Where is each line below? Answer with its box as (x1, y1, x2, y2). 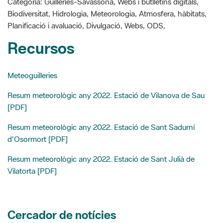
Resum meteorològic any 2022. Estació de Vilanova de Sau (7, 54, 205, 64)
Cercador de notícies (7, 171, 116, 186)
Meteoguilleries (7, 34, 57, 44)
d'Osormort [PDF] (7, 98, 68, 108)
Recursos (7, 1, 74, 22)
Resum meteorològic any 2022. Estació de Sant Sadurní (7, 86, 195, 96)
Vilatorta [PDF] (7, 129, 57, 140)
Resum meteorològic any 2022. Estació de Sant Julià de (7, 117, 195, 128)
